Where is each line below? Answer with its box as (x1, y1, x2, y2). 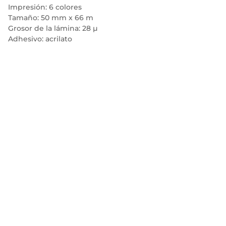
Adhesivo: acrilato (8, 34, 72, 43)
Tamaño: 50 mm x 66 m (8, 13, 93, 22)
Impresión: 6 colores (8, 3, 82, 12)
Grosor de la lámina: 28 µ (8, 24, 98, 33)
